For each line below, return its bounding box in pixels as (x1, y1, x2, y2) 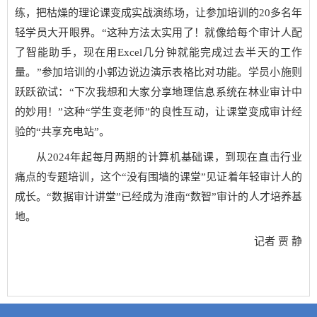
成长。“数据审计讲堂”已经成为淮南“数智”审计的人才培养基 (15, 190, 302, 202)
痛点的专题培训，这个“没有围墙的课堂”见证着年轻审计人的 (15, 171, 302, 183)
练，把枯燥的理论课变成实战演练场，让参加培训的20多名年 (15, 7, 302, 18)
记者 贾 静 (254, 236, 302, 247)
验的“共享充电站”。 (15, 126, 110, 137)
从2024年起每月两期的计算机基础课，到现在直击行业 (36, 151, 302, 163)
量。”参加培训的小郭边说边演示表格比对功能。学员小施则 (15, 67, 302, 78)
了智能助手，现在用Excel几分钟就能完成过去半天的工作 (15, 47, 302, 58)
